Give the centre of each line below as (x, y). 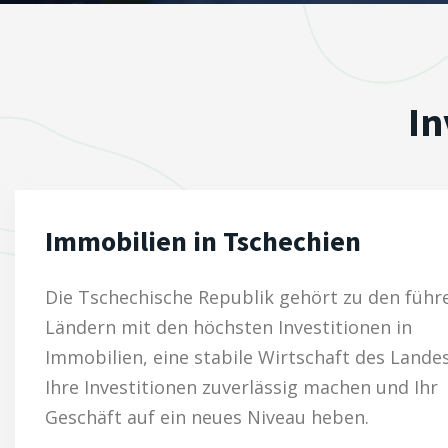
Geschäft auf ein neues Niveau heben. (207, 417)
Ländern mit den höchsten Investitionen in (228, 327)
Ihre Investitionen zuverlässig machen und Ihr (241, 387)
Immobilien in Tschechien (203, 241)
